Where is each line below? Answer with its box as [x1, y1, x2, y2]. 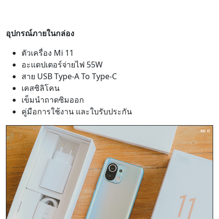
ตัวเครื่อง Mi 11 [22, 47, 74, 58]
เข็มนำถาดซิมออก [22, 94, 84, 105]
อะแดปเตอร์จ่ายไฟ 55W [22, 59, 103, 70]
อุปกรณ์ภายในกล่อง [6, 27, 74, 39]
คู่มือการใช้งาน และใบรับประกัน [22, 106, 132, 117]
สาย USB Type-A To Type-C [22, 70, 117, 82]
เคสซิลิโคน [22, 82, 60, 93]
